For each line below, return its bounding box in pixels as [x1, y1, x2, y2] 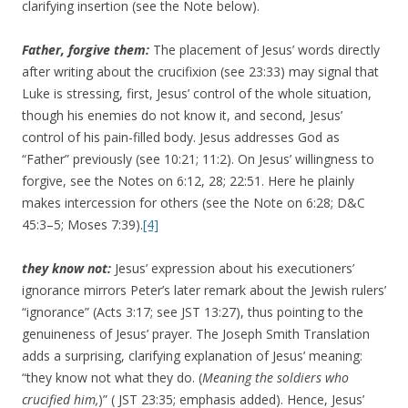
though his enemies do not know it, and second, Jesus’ [22, 107, 342, 125]
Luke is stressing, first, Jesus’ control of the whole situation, [22, 85, 372, 103]
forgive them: [68, 41, 153, 59]
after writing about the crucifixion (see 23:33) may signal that [22, 63, 379, 81]
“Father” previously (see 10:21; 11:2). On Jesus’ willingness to [22, 150, 374, 168]
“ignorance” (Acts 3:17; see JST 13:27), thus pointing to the [22, 303, 363, 321]
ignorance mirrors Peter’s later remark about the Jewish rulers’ [22, 281, 386, 300]
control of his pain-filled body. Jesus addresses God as [22, 128, 340, 147]
